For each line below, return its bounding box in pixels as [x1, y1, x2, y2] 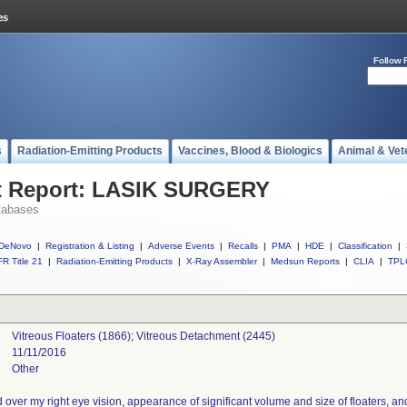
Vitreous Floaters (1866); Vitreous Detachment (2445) [11, 330, 275, 342]
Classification [338, 241, 392, 251]
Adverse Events [148, 241, 214, 251]
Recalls [228, 241, 258, 251]
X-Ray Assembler [186, 256, 257, 266]
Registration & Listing [45, 241, 134, 251]
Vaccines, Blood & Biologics [178, 144, 323, 157]
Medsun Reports [271, 256, 340, 266]
